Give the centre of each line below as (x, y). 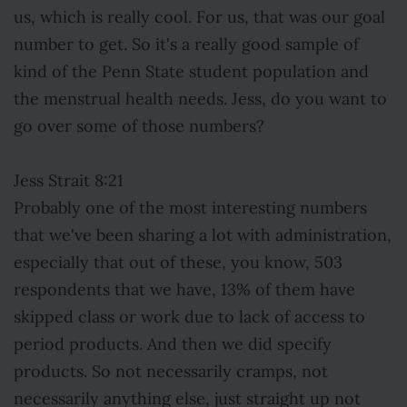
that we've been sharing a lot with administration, (203, 235)
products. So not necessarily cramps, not (171, 372)
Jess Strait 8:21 (69, 181)
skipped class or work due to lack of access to (189, 317)
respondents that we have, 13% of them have (184, 290)
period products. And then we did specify (173, 344)
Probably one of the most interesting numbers (190, 208)
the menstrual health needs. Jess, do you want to (200, 99)
